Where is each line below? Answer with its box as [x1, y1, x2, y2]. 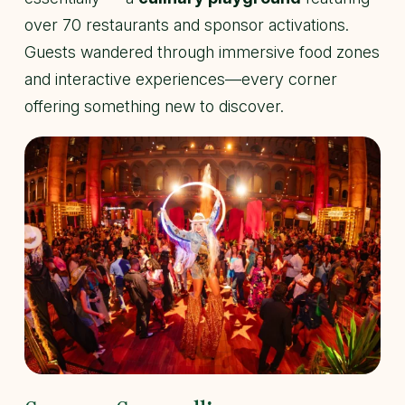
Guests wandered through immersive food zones [24, 42, 380, 61]
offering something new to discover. [24, 96, 284, 116]
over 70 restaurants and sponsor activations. [24, 14, 349, 34]
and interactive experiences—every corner [24, 69, 337, 89]
